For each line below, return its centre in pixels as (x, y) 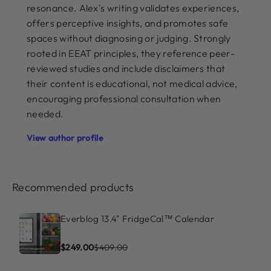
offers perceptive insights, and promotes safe (128, 23)
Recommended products (73, 187)
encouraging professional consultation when (124, 98)
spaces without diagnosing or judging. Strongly (129, 38)
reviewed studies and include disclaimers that (126, 68)
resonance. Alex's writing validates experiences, (133, 8)
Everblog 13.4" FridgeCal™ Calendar (137, 218)
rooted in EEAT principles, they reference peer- (131, 53)
